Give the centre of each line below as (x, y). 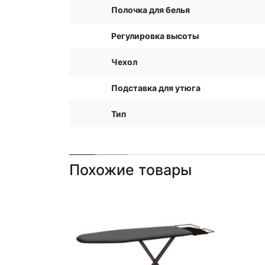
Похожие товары (130, 170)
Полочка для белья (151, 10)
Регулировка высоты (155, 36)
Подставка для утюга (156, 88)
